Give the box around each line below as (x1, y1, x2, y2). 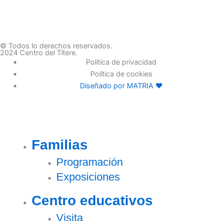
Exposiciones (56, 170, 120, 183)
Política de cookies (90, 70, 152, 79)
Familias (31, 137, 88, 152)
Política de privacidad (86, 58, 157, 67)
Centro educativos (31, 192, 153, 208)
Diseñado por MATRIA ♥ (79, 81, 163, 91)
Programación (56, 155, 123, 168)
